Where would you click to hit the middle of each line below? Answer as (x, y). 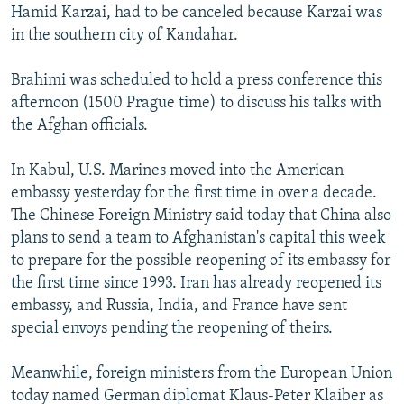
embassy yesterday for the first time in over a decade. (194, 193)
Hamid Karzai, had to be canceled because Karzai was (197, 13)
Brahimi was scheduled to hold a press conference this (197, 80)
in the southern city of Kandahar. (124, 35)
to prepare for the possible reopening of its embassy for (201, 261)
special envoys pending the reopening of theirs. (172, 328)
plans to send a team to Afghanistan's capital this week (198, 238)
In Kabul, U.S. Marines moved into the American (177, 170)
